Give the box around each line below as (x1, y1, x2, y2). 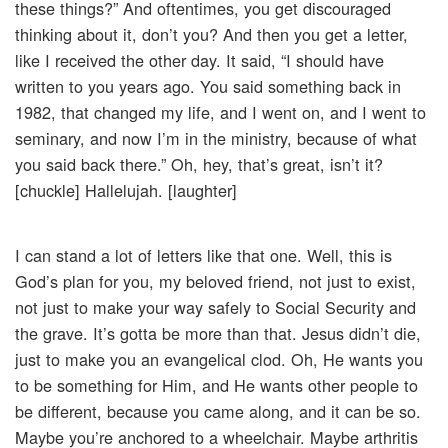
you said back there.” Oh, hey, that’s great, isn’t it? (15, 152, 383, 177)
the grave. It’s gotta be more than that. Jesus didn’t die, (15, 321, 421, 346)
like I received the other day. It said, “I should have (15, 48, 384, 73)
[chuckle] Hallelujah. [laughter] (15, 178, 237, 203)
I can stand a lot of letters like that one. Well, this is (15, 243, 392, 268)
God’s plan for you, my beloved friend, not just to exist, (15, 269, 416, 294)
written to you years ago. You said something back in (15, 74, 401, 99)
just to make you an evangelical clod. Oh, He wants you (15, 347, 423, 372)
